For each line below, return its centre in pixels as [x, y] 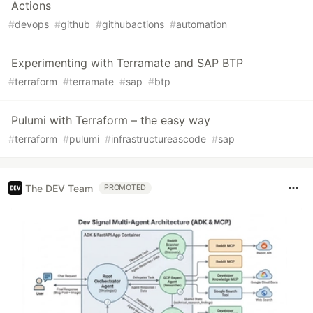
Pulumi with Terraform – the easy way [111, 121]
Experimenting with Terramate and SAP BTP [127, 63]
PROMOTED [125, 188]
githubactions [133, 24]
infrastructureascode [159, 139]
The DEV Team [59, 188]
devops [32, 24]
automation [202, 24]
